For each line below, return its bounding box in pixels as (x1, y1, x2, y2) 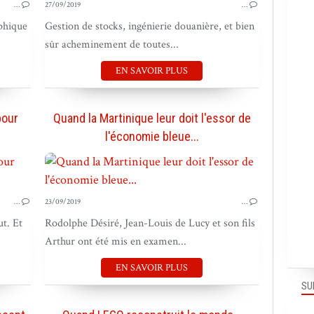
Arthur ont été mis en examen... (45, 234, 186, 249)
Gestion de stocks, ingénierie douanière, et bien (45, 19, 254, 34)
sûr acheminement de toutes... (45, 37, 179, 52)
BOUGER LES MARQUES (132, 161, 231, 175)
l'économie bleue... (104, 129, 199, 144)
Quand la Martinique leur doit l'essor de (53, 111, 251, 125)
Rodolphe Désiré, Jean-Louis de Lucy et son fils (45, 216, 255, 231)
